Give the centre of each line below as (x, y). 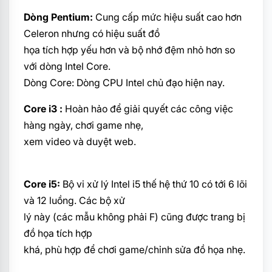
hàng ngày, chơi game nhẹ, (83, 125)
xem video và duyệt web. (80, 142)
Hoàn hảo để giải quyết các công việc (148, 109)
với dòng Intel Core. (67, 66)
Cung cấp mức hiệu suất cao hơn (167, 17)
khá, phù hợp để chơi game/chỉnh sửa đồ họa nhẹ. (134, 250)
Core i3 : (43, 109)
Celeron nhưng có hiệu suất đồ (92, 34)
